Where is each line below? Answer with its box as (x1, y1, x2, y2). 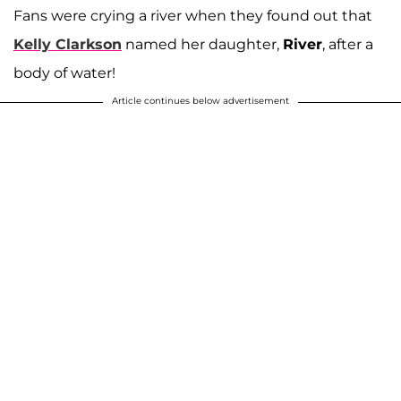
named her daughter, (122, 36, 283, 54)
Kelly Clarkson (13, 36, 122, 54)
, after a (322, 36, 373, 54)
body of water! (13, 64, 115, 82)
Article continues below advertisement (112, 95, 289, 107)
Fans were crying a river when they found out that (13, 7, 372, 25)
